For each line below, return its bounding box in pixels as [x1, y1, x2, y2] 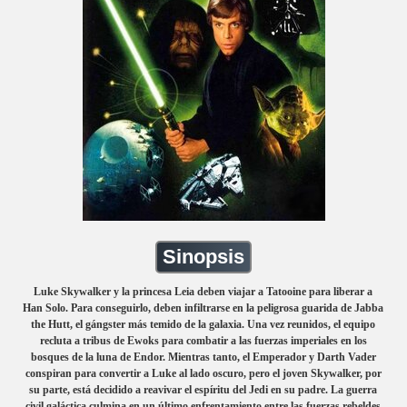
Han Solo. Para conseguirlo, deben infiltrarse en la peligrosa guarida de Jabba [23, 301, 384, 314]
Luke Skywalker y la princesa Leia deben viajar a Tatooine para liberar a [34, 284, 373, 298]
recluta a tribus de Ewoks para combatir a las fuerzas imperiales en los [39, 333, 367, 347]
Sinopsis [163, 245, 244, 268]
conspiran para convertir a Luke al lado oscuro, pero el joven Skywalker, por [25, 366, 382, 380]
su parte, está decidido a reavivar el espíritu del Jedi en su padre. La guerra [29, 382, 378, 396]
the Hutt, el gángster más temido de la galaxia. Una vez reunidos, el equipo [31, 317, 376, 331]
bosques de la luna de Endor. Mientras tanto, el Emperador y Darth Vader [30, 350, 376, 363]
